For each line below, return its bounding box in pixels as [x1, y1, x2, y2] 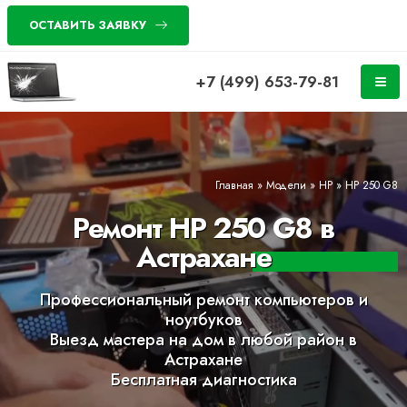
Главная [215, 177, 253, 193]
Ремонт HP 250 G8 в [73, 207, 334, 249]
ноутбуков [164, 308, 243, 332]
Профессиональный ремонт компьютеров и [39, 288, 368, 312]
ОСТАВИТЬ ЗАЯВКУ [28, 16, 146, 34]
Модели [266, 177, 306, 193]
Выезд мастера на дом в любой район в [50, 328, 357, 352]
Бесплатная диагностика [110, 368, 297, 392]
